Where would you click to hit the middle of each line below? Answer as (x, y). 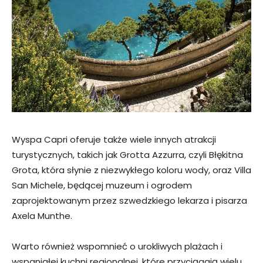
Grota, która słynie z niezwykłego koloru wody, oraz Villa (131, 170)
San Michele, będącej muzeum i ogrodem (102, 185)
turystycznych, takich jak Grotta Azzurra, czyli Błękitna (127, 154)
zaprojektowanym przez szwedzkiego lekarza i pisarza (129, 200)
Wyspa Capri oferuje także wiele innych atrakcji (114, 139)
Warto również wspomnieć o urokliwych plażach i (117, 246)
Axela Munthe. (42, 215)
